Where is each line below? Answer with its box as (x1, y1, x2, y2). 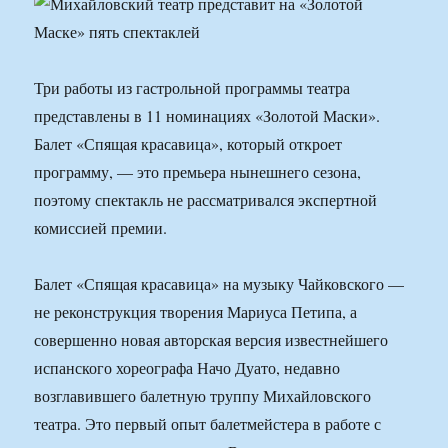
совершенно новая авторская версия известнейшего (34, 329, 389, 351)
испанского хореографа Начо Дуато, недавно (34, 357, 341, 379)
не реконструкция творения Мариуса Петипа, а (34, 301, 358, 323)
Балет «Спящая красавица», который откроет (34, 133, 343, 155)
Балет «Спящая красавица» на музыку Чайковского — (34, 273, 405, 295)
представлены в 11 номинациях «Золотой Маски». (34, 105, 381, 127)
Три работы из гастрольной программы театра (34, 77, 351, 99)
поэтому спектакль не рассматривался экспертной (34, 189, 378, 211)
